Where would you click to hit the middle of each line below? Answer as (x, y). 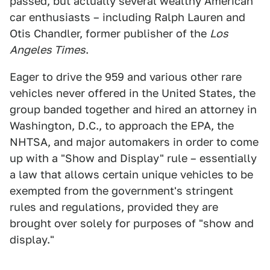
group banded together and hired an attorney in (133, 109)
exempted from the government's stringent (121, 191)
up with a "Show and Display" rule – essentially (133, 158)
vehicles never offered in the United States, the (133, 93)
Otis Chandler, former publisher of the (110, 33)
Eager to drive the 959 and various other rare (126, 77)
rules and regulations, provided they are (114, 207)
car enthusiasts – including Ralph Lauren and (127, 17)
